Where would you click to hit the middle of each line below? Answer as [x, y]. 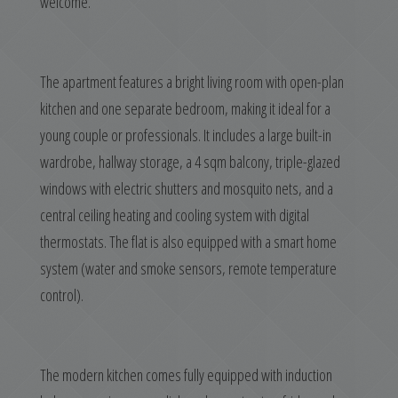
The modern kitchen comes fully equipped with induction [186, 375]
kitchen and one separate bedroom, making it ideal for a [185, 108]
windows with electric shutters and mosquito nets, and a [187, 188]
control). [62, 295]
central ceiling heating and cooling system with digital [175, 215]
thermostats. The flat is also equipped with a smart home [188, 242]
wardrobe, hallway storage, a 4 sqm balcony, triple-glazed [190, 162]
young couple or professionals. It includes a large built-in [186, 135]
